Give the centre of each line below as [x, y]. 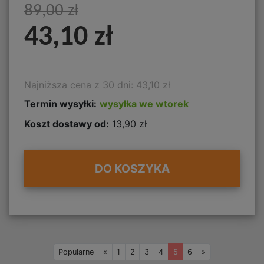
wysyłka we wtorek [144, 104]
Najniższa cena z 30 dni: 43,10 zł [97, 85]
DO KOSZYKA [132, 168]
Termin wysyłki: [60, 104]
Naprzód [221, 251]
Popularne [76, 252]
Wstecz [120, 251]
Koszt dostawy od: [67, 123]
